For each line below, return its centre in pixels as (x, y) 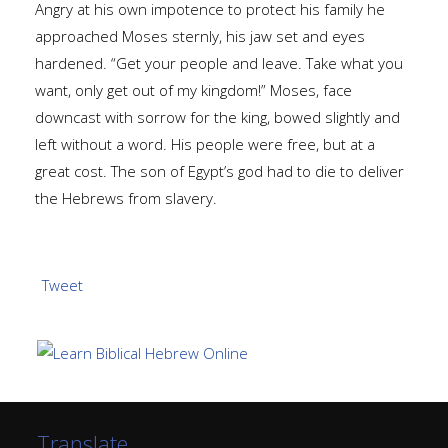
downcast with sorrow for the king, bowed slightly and (217, 116)
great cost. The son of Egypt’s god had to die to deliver (219, 170)
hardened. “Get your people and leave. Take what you (219, 62)
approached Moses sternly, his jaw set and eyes (200, 35)
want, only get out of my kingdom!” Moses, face (193, 89)
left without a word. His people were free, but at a (205, 143)
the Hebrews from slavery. (126, 197)
